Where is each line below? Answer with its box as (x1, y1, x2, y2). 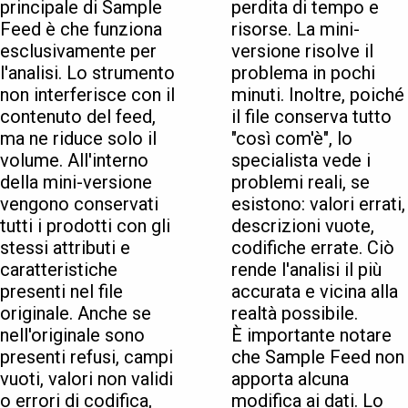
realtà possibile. (231, 302, 358, 325)
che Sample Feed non (231, 346, 404, 369)
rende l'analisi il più (231, 259, 382, 281)
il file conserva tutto (231, 106, 392, 128)
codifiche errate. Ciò (231, 237, 394, 260)
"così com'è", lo (231, 127, 352, 150)
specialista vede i (231, 149, 371, 172)
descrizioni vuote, (231, 215, 374, 238)
